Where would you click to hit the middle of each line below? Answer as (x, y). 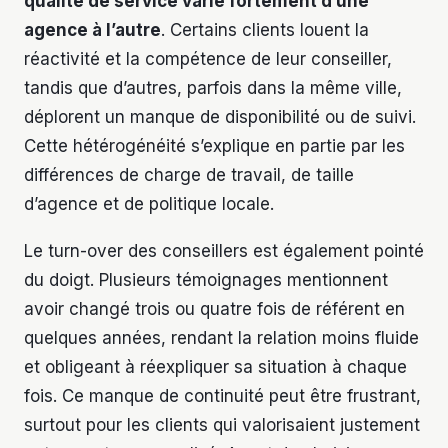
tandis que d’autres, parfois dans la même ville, (213, 88)
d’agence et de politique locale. (149, 204)
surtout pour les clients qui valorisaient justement (222, 425)
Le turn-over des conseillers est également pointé (224, 251)
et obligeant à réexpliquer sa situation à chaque (215, 367)
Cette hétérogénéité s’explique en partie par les (214, 146)
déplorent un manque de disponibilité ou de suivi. (220, 117)
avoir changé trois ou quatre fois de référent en (214, 309)
